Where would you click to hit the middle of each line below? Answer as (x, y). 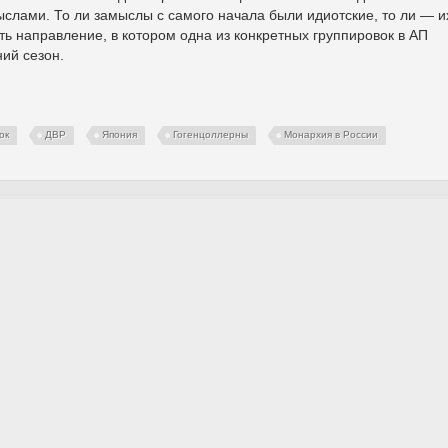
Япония (119, 134)
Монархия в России (331, 134)
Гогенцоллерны (210, 134)
